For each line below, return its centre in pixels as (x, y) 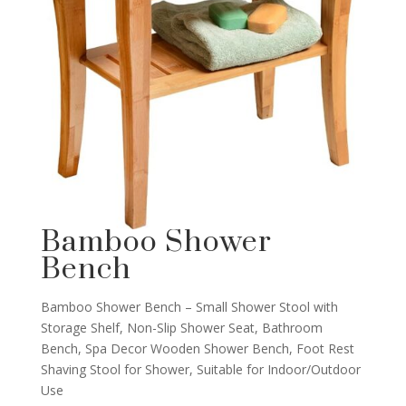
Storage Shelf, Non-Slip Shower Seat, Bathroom (181, 327)
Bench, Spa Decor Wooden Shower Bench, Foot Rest (197, 348)
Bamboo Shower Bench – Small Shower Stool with (189, 306)
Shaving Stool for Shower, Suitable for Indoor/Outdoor (200, 369)
